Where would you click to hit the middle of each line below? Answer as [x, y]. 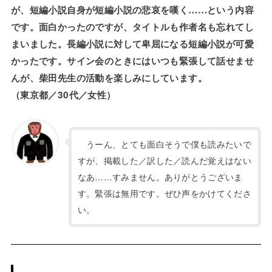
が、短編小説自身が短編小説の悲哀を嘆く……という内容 [132, 10]
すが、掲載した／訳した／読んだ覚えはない [164, 160]
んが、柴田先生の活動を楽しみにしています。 [109, 78]
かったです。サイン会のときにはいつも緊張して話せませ [132, 61]
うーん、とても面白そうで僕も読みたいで [164, 144]
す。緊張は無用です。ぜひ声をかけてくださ [164, 193]
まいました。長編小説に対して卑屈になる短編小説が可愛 [132, 44]
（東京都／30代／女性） [63, 95]
